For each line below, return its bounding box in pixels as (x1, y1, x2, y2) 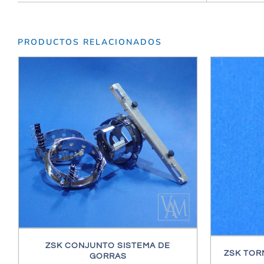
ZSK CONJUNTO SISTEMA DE (45, 241, 170, 250)
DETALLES (109, 144, 149, 152)
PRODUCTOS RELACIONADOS (18, 36, 162, 48)
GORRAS (89, 252, 127, 260)
